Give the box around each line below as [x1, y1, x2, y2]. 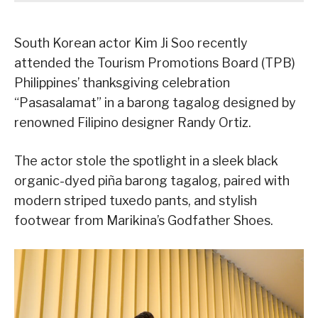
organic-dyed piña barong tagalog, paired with [14, 172, 290, 188]
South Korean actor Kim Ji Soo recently [14, 35, 248, 50]
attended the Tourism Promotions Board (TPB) [14, 55, 295, 70]
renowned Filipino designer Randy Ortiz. [14, 114, 251, 130]
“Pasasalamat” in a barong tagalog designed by [14, 94, 296, 110]
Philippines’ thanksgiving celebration [14, 75, 230, 90]
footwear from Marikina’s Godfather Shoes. [14, 212, 273, 228]
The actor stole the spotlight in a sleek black [14, 153, 278, 168]
